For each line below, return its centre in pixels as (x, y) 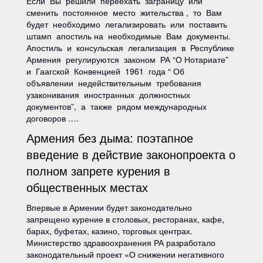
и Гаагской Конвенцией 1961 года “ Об (107, 71)
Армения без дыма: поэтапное (110, 138)
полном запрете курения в (98, 171)
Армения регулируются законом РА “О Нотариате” (129, 59)
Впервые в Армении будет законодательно (109, 207)
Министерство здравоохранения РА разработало (121, 242)
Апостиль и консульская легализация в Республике (131, 48)
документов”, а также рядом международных (118, 106)
